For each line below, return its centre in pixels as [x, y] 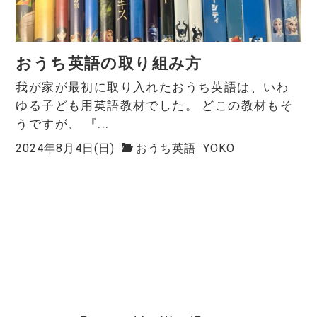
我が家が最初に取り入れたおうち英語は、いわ [152, 87]
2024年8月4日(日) [65, 149]
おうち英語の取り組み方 [109, 64]
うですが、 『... [63, 124]
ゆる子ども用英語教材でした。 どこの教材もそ [155, 106]
